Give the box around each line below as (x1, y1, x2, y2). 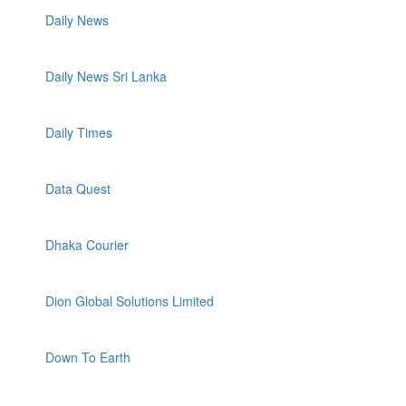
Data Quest (45, 179, 111, 198)
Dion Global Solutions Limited (45, 292, 214, 310)
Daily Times (45, 123, 112, 141)
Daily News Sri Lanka (45, 67, 167, 85)
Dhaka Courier (45, 236, 129, 254)
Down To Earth (45, 348, 130, 366)
